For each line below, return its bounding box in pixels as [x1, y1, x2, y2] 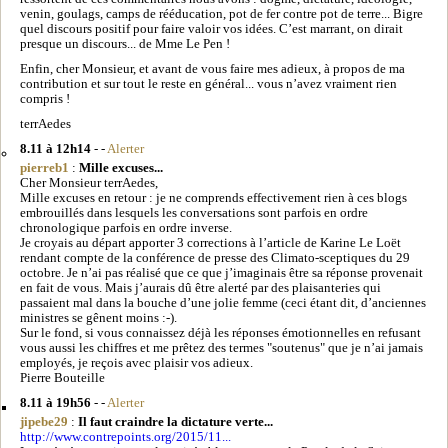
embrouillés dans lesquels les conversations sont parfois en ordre [20, 205, 368, 220]
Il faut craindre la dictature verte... [78, 414, 273, 429]
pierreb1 [20, 160, 69, 175]
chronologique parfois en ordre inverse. [20, 220, 232, 235]
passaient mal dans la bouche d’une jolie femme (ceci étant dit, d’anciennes [20, 295, 426, 310]
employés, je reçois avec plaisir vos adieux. [20, 355, 253, 370]
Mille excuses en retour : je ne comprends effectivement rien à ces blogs [20, 190, 407, 205]
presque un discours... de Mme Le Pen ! [20, 36, 230, 51]
